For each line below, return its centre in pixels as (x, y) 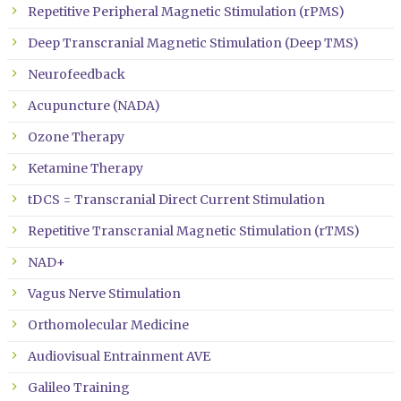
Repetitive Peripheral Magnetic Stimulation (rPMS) (186, 12)
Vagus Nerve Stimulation (104, 294)
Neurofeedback (76, 75)
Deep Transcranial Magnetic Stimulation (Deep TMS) (193, 43)
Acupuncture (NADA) (94, 106)
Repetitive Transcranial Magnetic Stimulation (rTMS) (193, 231)
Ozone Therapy (76, 137)
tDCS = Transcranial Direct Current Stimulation (176, 200)
